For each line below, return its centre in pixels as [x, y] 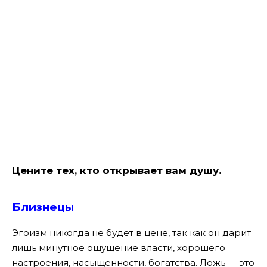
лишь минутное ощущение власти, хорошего [119, 248]
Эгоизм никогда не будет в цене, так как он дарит [131, 233]
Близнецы [43, 207]
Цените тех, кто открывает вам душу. [117, 171]
